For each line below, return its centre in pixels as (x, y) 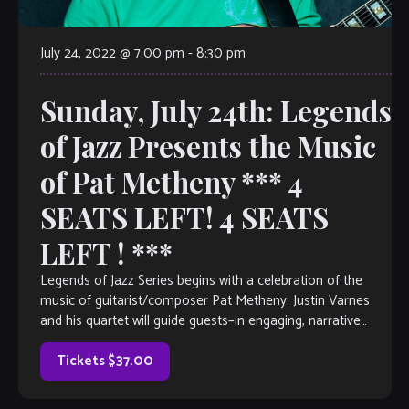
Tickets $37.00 (105, 362)
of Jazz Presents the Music (208, 147)
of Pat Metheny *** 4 (171, 182)
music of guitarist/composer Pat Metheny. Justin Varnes (204, 301)
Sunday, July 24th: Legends (215, 111)
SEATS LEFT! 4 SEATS (184, 218)
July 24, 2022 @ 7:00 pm (112, 54)
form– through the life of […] (122, 341)
